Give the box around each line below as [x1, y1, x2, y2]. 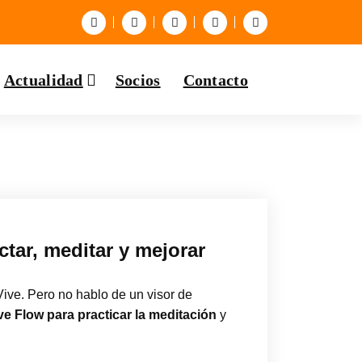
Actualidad [3, 70, 83, 89]
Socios [115, 70, 161, 89]
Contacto [183, 70, 248, 89]
